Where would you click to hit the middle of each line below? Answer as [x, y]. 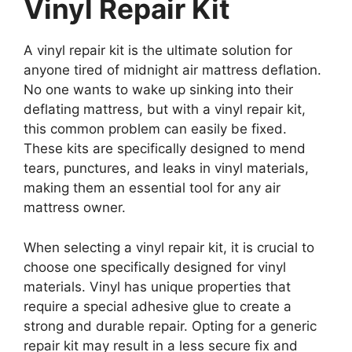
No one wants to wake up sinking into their [158, 90]
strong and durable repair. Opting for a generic [170, 326]
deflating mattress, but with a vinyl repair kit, [165, 110]
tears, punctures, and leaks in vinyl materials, [166, 169]
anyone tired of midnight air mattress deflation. [172, 70]
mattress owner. [75, 208]
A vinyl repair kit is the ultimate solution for [158, 51]
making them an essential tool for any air [152, 188]
